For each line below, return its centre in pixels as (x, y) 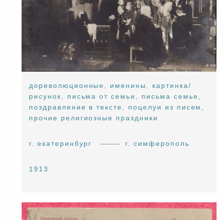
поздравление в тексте (76, 107)
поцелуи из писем (165, 107)
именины (128, 85)
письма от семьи (101, 96)
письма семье (170, 96)
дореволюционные (67, 85)
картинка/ (172, 85)
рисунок (45, 96)
